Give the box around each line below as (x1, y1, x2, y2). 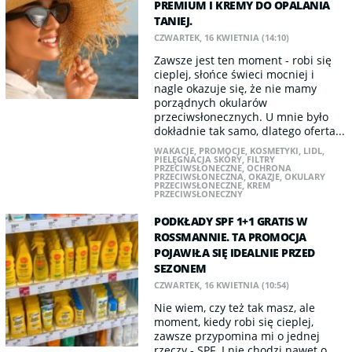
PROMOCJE (199, 145, 246, 156)
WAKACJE (154, 145, 195, 156)
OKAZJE (248, 170, 280, 182)
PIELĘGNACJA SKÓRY (154, 153, 243, 165)
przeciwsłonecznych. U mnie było (154, 109, 329, 124)
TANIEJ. (154, 13, 192, 28)
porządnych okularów (154, 95, 268, 110)
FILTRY (247, 153, 276, 165)
